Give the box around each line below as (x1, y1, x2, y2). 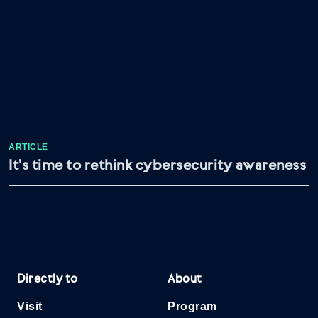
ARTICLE (9, 142, 48, 152)
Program (168, 300, 217, 312)
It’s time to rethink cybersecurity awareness (9, 158, 306, 172)
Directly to (17, 273, 78, 285)
